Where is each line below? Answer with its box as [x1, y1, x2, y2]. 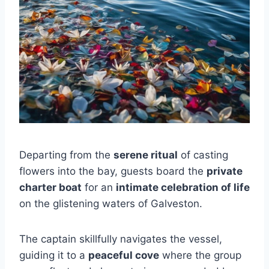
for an [82, 181, 116, 193]
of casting [178, 148, 228, 161]
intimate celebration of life [116, 181, 250, 193]
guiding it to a [19, 249, 88, 261]
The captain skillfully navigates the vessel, [19, 232, 222, 245]
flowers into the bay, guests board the [19, 165, 207, 177]
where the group [159, 249, 241, 261]
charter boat [19, 181, 82, 193]
